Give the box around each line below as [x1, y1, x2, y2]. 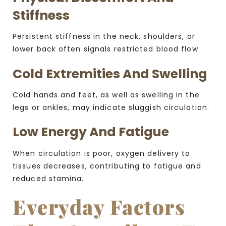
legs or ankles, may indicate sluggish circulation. [13, 102, 210, 113]
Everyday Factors [13, 193, 185, 220]
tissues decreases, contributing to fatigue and [13, 160, 201, 171]
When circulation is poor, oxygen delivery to [13, 148, 191, 158]
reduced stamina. [13, 173, 84, 184]
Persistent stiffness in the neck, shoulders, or [13, 31, 195, 42]
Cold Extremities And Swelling [13, 65, 207, 83]
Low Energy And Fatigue [13, 123, 169, 141]
